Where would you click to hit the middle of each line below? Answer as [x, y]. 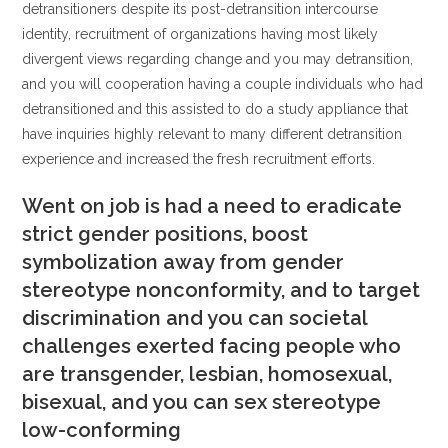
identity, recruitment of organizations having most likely [200, 34]
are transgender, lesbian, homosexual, [207, 374]
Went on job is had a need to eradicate [212, 206]
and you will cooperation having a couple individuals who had [223, 84]
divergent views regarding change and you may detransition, [218, 59]
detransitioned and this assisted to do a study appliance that [215, 109]
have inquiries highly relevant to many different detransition [212, 134]
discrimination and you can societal [195, 318]
